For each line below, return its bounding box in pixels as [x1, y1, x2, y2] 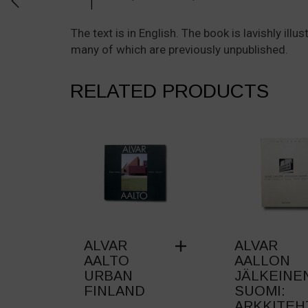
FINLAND [84, 283, 145, 299]
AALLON [234, 253, 291, 269]
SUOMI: [234, 283, 286, 299]
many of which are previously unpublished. [71, 43, 288, 56]
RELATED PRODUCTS [70, 80, 269, 102]
